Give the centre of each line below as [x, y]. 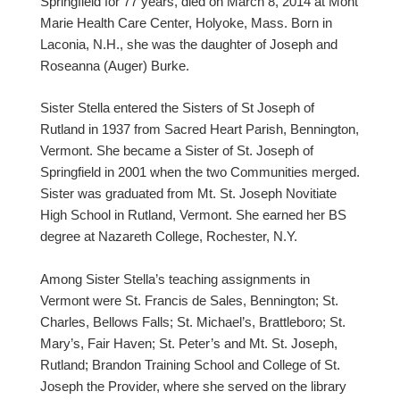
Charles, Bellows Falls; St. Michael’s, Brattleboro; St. [193, 321]
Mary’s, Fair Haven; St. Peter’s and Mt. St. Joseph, [189, 343]
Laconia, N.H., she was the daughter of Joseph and [189, 45]
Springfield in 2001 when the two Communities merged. [200, 171]
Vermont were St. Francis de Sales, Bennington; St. [189, 300]
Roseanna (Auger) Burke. [117, 66]
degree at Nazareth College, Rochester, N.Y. [171, 236]
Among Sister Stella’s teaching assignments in [175, 279]
